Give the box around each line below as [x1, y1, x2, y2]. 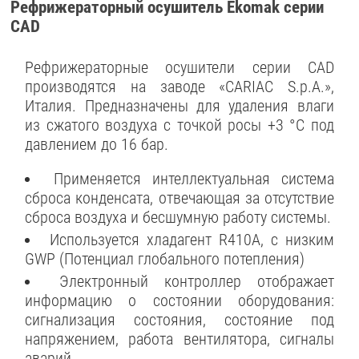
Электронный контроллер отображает [58, 271, 334, 291]
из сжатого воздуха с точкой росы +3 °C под [25, 115, 334, 135]
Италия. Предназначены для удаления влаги [25, 95, 334, 115]
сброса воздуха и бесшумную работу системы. [25, 208, 332, 228]
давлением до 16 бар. [25, 134, 169, 154]
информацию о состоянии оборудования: [25, 290, 334, 310]
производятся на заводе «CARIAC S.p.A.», [25, 76, 334, 96]
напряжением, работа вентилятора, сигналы [25, 329, 334, 349]
